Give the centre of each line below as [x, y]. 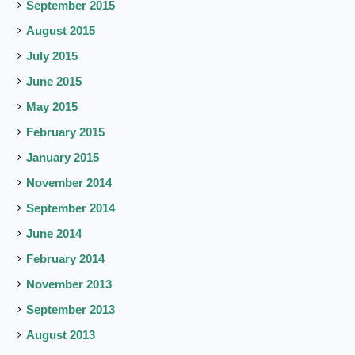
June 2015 [54, 82]
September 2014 [71, 208]
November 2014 [69, 183]
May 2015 [52, 107]
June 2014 [54, 234]
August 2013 [61, 335]
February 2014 [66, 259]
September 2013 [71, 310]
